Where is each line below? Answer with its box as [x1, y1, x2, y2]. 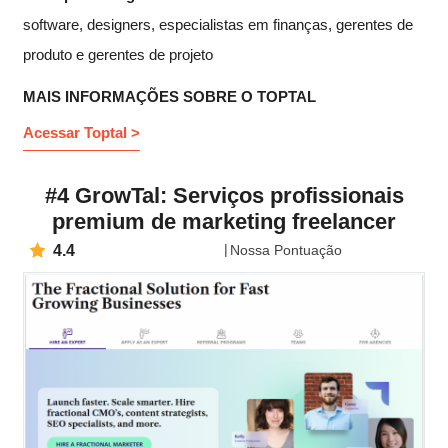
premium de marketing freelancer [52, 209, 396, 235]
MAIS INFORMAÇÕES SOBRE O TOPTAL [23, 87, 316, 105]
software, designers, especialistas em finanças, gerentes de [23, 15, 413, 33]
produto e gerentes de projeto [23, 45, 213, 63]
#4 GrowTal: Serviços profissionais [44, 183, 404, 209]
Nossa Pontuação [230, 242, 342, 259]
